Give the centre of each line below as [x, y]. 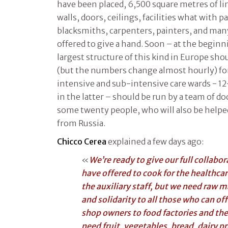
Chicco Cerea [82, 141]
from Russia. [81, 123]
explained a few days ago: [155, 141]
